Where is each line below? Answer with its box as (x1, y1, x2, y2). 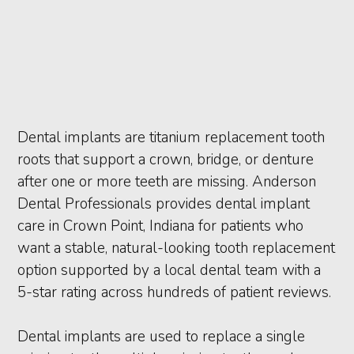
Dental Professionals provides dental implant (17, 194, 311, 214)
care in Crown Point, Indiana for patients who (17, 216, 304, 236)
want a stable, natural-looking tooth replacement (17, 238, 336, 258)
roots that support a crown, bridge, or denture (17, 149, 314, 170)
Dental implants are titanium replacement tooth (17, 127, 326, 148)
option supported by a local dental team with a (17, 260, 322, 281)
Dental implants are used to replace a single (17, 326, 306, 347)
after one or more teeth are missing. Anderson (17, 171, 317, 192)
